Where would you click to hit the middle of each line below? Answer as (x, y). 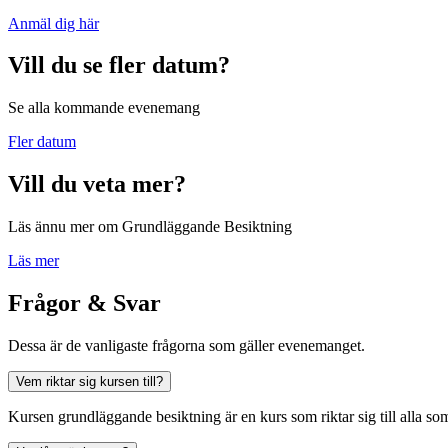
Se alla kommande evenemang (104, 108)
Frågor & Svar (84, 303)
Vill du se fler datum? (119, 65)
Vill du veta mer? (97, 184)
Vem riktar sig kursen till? (89, 381)
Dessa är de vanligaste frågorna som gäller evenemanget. (186, 345)
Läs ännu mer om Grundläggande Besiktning (150, 227)
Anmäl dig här (53, 23)
